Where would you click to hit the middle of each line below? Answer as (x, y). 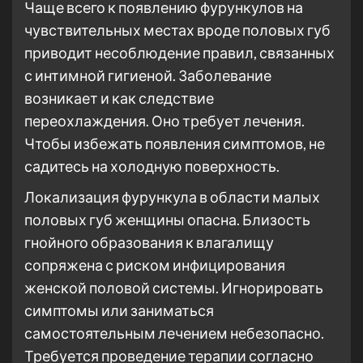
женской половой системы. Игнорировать (174, 288)
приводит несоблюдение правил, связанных (179, 53)
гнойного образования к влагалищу (149, 242)
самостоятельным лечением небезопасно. (174, 333)
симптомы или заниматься (119, 310)
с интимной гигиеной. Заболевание (148, 75)
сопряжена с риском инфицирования (155, 265)
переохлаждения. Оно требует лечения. (164, 121)
